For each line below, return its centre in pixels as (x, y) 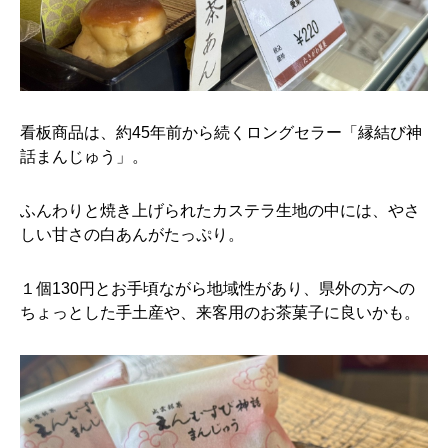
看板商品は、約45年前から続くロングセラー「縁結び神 (221, 132)
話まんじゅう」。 (84, 156)
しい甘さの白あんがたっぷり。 (132, 234)
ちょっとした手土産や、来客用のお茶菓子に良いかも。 (220, 312)
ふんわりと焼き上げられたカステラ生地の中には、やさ (220, 210)
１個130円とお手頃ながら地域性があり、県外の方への (217, 288)
